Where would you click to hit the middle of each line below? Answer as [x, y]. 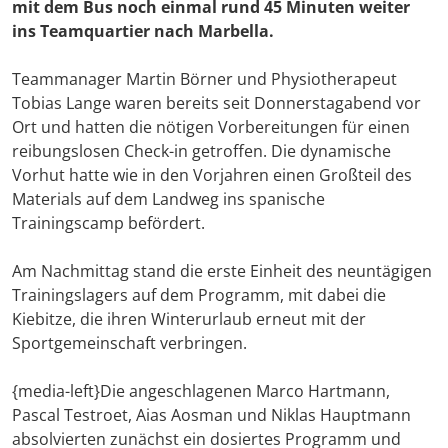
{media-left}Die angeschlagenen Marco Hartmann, [201, 391]
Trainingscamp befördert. [108, 223]
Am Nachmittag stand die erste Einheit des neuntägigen [222, 271]
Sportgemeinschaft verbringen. [129, 343]
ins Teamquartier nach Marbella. [143, 31]
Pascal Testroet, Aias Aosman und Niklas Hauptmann [211, 415]
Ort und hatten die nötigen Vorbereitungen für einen [211, 127]
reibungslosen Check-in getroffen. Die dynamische [201, 151]
